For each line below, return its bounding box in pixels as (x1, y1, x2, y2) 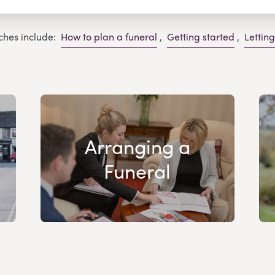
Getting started (166, 29, 234, 44)
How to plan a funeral (60, 29, 157, 44)
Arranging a (84, 131, 190, 160)
